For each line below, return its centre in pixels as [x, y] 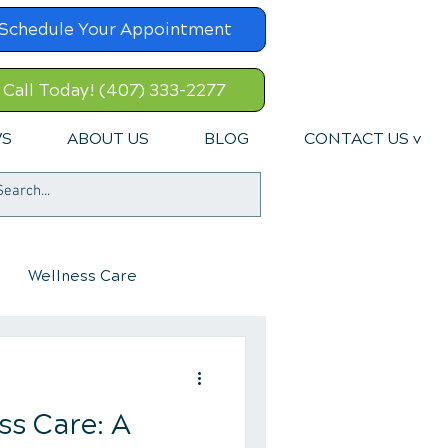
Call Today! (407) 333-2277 [114, 90]
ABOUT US [108, 138]
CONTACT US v [362, 138]
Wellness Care [82, 276]
